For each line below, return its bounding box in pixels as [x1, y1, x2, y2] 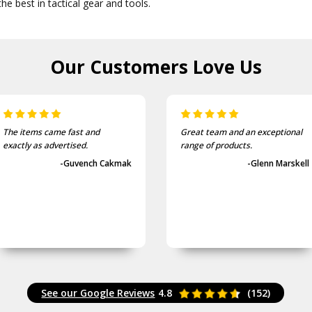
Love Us [192, 54, 262, 80]
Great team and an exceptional [180, 126, 302, 139]
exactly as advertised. [3, 139, 88, 152]
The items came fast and [3, 126, 100, 139]
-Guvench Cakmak [60, 157, 132, 170]
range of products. [180, 139, 252, 152]
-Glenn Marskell [247, 157, 309, 170]
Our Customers [49, 54, 193, 80]
